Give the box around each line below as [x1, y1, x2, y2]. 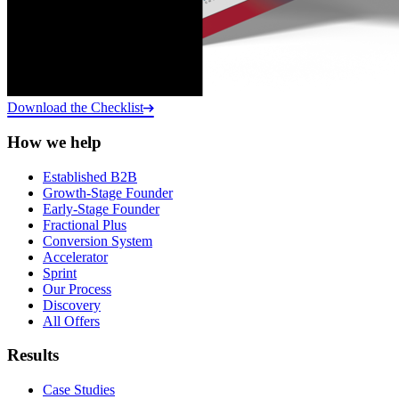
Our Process [43, 281, 111, 297]
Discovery [43, 297, 101, 313]
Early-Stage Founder [43, 200, 159, 216]
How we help [7, 132, 102, 151]
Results [7, 346, 59, 365]
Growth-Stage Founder [43, 184, 173, 200]
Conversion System [43, 232, 152, 248]
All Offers [43, 313, 100, 329]
